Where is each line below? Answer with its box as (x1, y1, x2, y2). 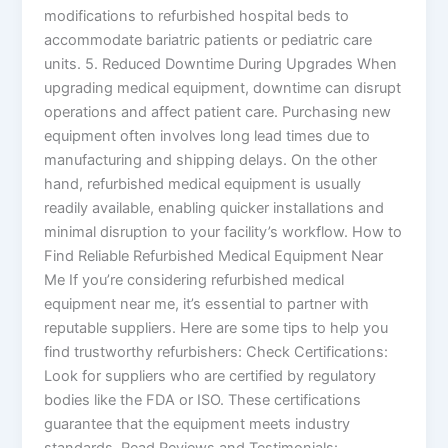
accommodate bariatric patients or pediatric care (44, 30, 373, 49)
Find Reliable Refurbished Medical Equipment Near (44, 246, 384, 265)
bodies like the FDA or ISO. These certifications (44, 390, 362, 409)
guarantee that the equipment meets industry (44, 414, 351, 433)
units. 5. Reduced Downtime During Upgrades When (44, 54, 398, 73)
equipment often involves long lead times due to (44, 126, 371, 145)
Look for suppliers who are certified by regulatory (44, 366, 377, 385)
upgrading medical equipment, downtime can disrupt (44, 78, 402, 97)
